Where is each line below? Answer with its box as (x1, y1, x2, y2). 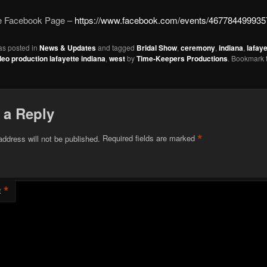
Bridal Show (136, 42, 177, 53)
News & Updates (39, 42, 96, 53)
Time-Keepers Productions (136, 52, 228, 64)
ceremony (180, 42, 215, 53)
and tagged (95, 42, 136, 52)
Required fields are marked (102, 132, 197, 144)
